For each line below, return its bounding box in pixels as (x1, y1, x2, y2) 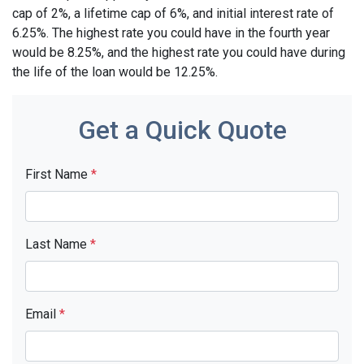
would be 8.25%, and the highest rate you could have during (12, 45, 345, 60)
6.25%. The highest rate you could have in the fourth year (12, 25, 330, 41)
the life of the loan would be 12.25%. (12, 64, 218, 80)
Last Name (25, 236, 90, 252)
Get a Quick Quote (77, 115, 287, 145)
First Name (25, 167, 91, 182)
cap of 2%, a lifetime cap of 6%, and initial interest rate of (12, 6, 334, 21)
